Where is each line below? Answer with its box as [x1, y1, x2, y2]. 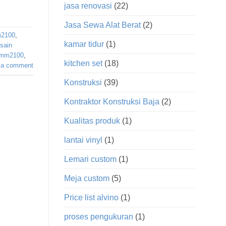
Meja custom [64, 174, 109, 183]
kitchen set [64, 59, 102, 68]
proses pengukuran [64, 212, 133, 221]
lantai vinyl [64, 136, 102, 145]
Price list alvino [64, 193, 119, 202]
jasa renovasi [64, 2, 112, 11]
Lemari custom [64, 155, 117, 164]
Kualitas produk [64, 117, 120, 126]
